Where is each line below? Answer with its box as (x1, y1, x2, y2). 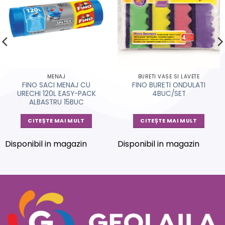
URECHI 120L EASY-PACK (17, 89, 96, 99)
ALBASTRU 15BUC (29, 97, 84, 107)
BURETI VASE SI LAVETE (138, 72, 200, 80)
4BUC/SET (152, 89, 186, 99)
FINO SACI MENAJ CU (22, 80, 90, 90)
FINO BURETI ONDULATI (132, 80, 205, 90)
